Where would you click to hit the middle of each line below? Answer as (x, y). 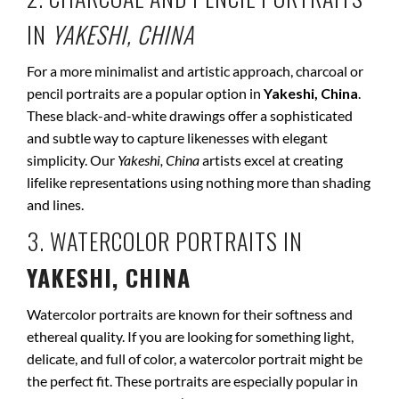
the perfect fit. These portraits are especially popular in (192, 381)
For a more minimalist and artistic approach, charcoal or (195, 71)
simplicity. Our (72, 160)
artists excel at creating (271, 160)
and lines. (55, 204)
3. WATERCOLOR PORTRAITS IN (165, 241)
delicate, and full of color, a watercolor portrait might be (195, 358)
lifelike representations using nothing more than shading (199, 182)
